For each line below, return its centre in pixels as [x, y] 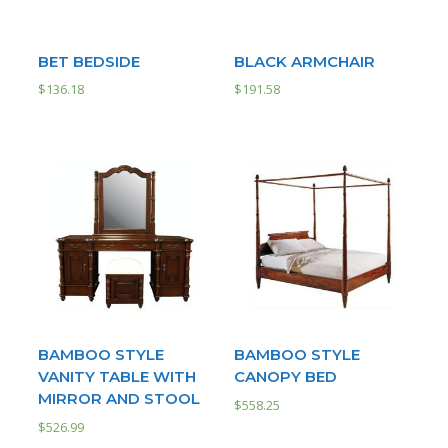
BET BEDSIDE [89, 61]
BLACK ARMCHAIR [304, 61]
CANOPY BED [285, 377]
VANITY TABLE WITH [117, 377]
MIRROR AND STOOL [119, 399]
